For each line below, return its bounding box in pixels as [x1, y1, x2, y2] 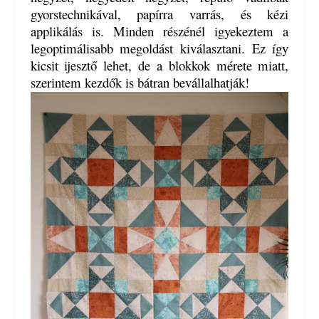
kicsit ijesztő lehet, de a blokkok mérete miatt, [30, 56, 289, 75]
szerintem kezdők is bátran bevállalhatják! [30, 73, 249, 92]
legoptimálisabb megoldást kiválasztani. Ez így [30, 39, 289, 58]
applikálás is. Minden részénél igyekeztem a [30, 22, 289, 41]
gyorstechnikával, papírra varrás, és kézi [30, 5, 289, 23]
